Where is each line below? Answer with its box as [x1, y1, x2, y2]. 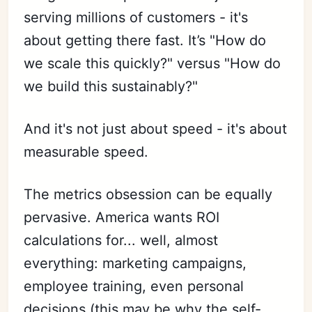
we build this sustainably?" [24, 77, 198, 95]
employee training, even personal [24, 277, 244, 295]
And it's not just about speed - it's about [24, 120, 288, 137]
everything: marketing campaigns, [24, 254, 247, 272]
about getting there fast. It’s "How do [24, 31, 267, 49]
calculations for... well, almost [24, 231, 219, 249]
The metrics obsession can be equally [24, 185, 273, 203]
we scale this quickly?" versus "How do [24, 54, 281, 72]
